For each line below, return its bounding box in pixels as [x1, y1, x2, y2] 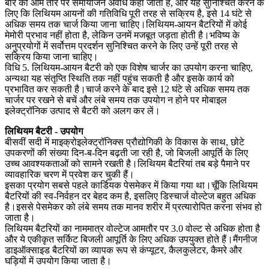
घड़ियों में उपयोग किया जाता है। [5, 255, 112, 266]
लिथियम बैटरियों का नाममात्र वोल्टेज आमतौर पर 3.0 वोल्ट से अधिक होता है [5, 223, 260, 234]
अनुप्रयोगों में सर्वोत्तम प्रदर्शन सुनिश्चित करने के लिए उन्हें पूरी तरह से [5, 40, 238, 51]
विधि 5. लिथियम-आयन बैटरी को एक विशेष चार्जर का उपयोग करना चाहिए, [5, 62, 253, 73]
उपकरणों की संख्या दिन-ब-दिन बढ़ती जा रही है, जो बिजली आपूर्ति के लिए [5, 147, 248, 158]
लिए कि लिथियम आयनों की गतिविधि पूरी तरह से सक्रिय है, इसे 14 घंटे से [5, 8, 252, 19]
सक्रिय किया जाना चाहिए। [5, 51, 98, 62]
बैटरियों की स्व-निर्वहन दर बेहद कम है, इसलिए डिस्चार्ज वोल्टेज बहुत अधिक [5, 190, 256, 201]
